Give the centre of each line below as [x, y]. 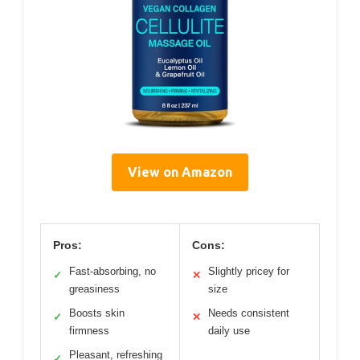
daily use [229, 331]
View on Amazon [180, 172]
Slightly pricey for [249, 272]
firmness [89, 331]
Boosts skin [97, 313]
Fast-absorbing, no [112, 272]
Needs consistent [249, 313]
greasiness [94, 289]
